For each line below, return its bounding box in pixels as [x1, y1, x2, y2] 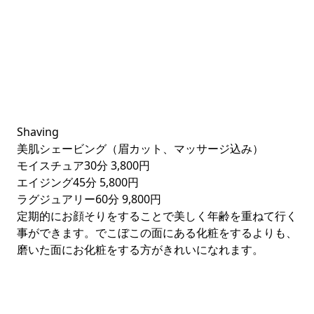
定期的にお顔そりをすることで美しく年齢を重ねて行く [17, 208, 297, 224]
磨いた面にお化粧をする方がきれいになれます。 [17, 242, 264, 257]
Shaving [17, 124, 59, 139]
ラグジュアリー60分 [17, 191, 119, 207]
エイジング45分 [17, 175, 97, 190]
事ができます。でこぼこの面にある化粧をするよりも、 [17, 225, 297, 240]
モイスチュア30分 [17, 158, 108, 173]
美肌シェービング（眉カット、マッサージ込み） [17, 141, 264, 156]
